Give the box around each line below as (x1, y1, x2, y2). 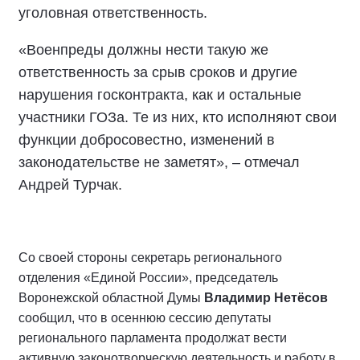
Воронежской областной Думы (18, 291, 201, 305)
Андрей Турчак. (18, 177, 122, 193)
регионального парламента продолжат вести (18, 331, 287, 345)
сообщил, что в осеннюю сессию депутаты (18, 311, 272, 325)
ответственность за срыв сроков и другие (18, 64, 297, 80)
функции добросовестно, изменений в (18, 132, 275, 148)
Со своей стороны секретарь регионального (18, 251, 282, 264)
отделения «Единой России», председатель (18, 271, 278, 284)
